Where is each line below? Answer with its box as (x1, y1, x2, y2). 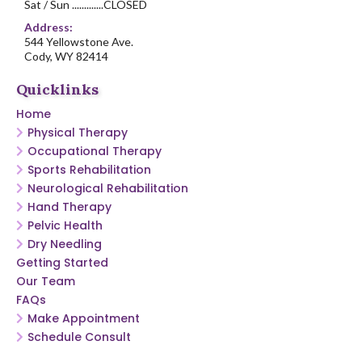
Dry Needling (27, 235, 102, 252)
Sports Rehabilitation (27, 161, 151, 178)
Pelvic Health (27, 217, 103, 234)
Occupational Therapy (27, 142, 162, 159)
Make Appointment (27, 309, 140, 326)
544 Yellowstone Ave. (24, 34, 133, 48)
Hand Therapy (27, 198, 112, 215)
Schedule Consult (27, 328, 131, 345)
